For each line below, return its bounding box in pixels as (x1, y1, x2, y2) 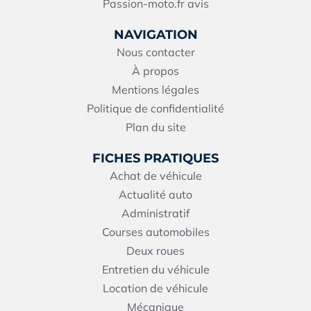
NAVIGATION (113, 26, 198, 42)
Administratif (121, 205, 190, 220)
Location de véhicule (103, 280, 208, 295)
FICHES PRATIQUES (92, 150, 219, 166)
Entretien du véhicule (101, 262, 210, 276)
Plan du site (125, 119, 186, 134)
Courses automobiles (101, 224, 210, 239)
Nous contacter (116, 44, 195, 59)
